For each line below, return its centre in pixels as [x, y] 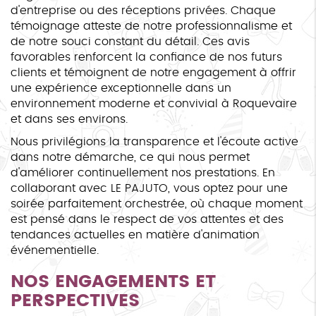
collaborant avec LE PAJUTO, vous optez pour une [149, 188]
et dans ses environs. [69, 119]
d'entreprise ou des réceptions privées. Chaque [143, 10]
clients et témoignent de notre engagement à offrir [153, 72]
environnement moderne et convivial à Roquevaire [154, 103]
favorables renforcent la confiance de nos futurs [146, 57]
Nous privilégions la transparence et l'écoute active [154, 141]
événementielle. [55, 250]
